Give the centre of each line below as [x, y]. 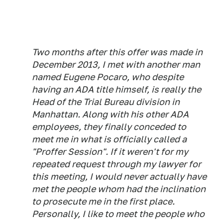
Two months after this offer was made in [117, 52]
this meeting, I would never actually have [119, 176]
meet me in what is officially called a [109, 139]
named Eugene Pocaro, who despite [108, 77]
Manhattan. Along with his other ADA [110, 114]
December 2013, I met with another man [116, 64]
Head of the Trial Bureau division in [106, 102]
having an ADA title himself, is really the [116, 89]
